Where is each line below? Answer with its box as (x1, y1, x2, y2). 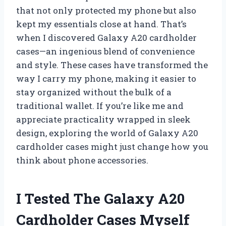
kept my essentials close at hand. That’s (16, 18, 187, 30)
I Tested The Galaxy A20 (16, 189, 185, 208)
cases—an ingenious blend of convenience (16, 45, 195, 57)
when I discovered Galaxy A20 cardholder (16, 31, 197, 43)
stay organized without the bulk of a (16, 86, 172, 98)
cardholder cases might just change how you (16, 140, 208, 152)
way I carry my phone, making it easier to (16, 72, 196, 84)
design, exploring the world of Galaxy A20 (16, 127, 198, 139)
